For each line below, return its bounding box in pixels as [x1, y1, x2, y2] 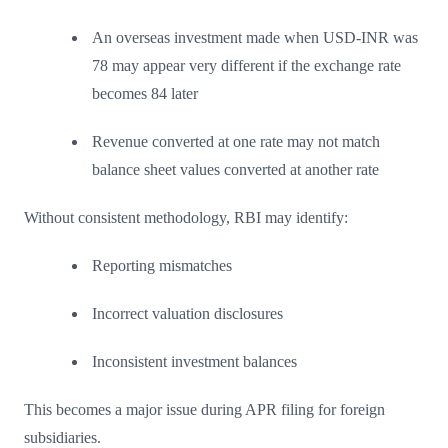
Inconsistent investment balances [92, 352, 297, 370]
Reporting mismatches [92, 256, 232, 274]
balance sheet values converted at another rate [92, 160, 379, 178]
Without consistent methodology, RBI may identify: [24, 208, 348, 226]
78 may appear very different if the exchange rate [92, 56, 401, 74]
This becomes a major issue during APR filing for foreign [24, 400, 385, 418]
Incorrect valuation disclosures [92, 304, 283, 322]
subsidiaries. [24, 428, 101, 446]
